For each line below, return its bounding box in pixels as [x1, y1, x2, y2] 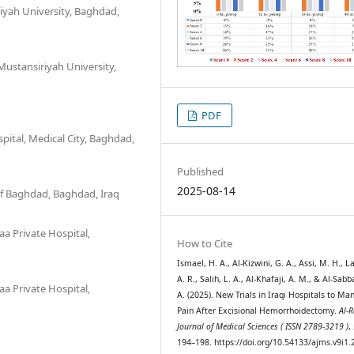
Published [177, 164, 224, 179]
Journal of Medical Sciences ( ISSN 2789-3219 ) [177, 320, 349, 332]
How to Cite [177, 235, 233, 250]
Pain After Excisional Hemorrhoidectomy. [177, 304, 340, 316]
